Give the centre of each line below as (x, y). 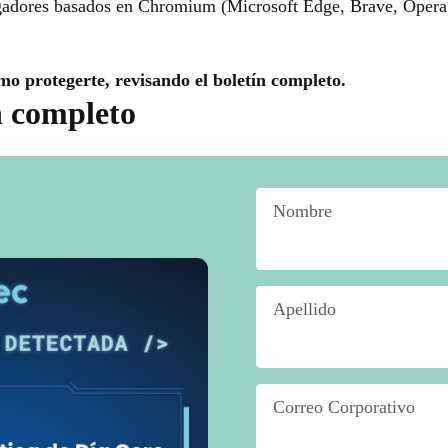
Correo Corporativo (344, 407)
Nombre (302, 211)
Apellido (304, 309)
